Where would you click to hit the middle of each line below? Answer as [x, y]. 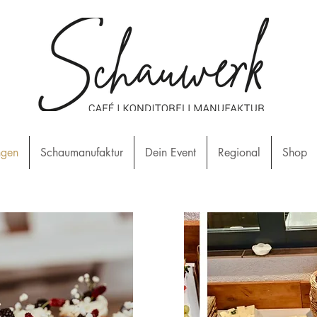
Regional [239, 152]
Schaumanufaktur [82, 152]
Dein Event [171, 152]
